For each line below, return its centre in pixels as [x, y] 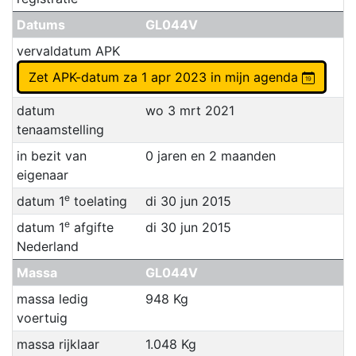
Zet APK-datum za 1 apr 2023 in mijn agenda [221, 77]
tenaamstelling [60, 129]
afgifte [91, 227]
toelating [98, 201]
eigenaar [42, 174]
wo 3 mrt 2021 [190, 110]
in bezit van [51, 155]
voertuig [42, 317]
